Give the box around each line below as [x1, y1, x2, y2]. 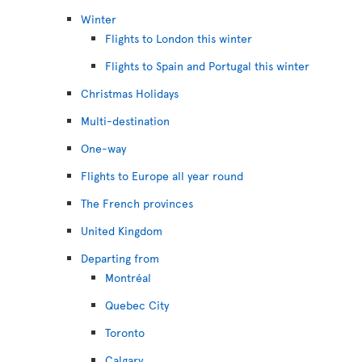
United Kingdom [81, 223, 162, 238]
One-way [81, 141, 126, 156]
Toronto [105, 325, 145, 340]
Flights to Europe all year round [81, 168, 243, 183]
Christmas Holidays [81, 86, 179, 101]
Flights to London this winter [105, 31, 252, 46]
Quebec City [105, 297, 169, 313]
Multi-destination [81, 113, 170, 128]
